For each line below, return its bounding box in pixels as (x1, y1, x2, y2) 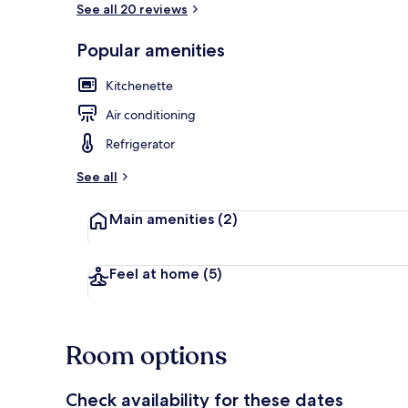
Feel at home (109, 264, 199, 282)
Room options (66, 338, 227, 373)
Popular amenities (76, 38, 225, 61)
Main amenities (109, 209, 214, 228)
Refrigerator (106, 135, 175, 152)
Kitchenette (106, 76, 173, 94)
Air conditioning (106, 106, 196, 123)
